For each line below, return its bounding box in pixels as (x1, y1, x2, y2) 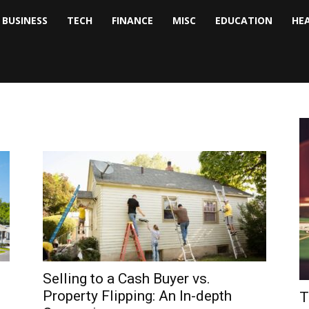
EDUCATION (215, 14, 273, 27)
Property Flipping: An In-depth (43, 288, 232, 304)
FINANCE (112, 14, 154, 27)
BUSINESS (2, 14, 48, 27)
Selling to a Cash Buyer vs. (43, 270, 210, 287)
